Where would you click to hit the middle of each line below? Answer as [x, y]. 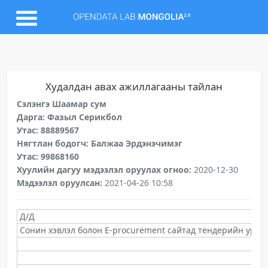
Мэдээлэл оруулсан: [61, 183]
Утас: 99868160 [48, 156]
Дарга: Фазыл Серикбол [69, 117]
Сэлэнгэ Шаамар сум [62, 104]
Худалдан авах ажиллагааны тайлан [134, 86]
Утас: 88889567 [48, 130]
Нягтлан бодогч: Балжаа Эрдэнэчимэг [100, 143]
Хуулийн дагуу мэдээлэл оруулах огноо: [105, 170]
